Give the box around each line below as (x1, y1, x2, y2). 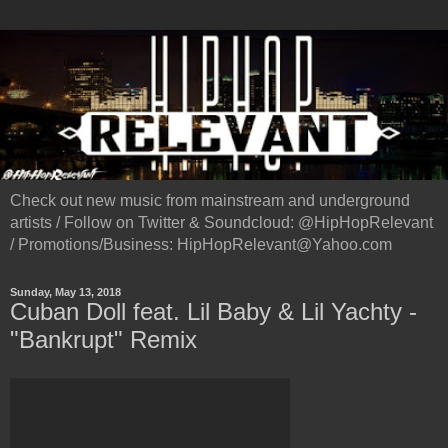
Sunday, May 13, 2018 (10, 286, 121, 299)
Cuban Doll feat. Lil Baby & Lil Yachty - (10, 298, 417, 326)
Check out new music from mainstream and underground (10, 192, 410, 210)
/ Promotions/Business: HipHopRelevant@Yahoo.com (10, 236, 392, 254)
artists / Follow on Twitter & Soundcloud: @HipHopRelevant (10, 214, 433, 232)
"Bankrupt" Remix (10, 326, 197, 354)
